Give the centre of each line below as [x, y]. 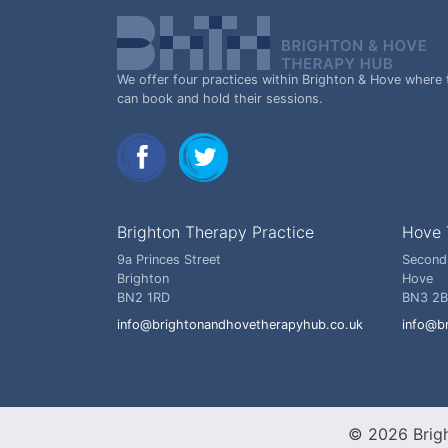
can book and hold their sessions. [220, 98]
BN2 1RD [143, 297]
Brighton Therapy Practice [215, 232]
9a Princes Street [169, 259]
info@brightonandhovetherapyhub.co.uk [240, 324]
